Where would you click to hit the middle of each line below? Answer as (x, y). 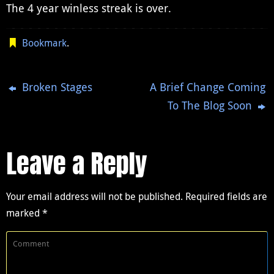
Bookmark (45, 43)
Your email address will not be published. (94, 197)
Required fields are (226, 197)
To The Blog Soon (211, 106)
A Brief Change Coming (207, 87)
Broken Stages (56, 87)
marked (24, 213)
